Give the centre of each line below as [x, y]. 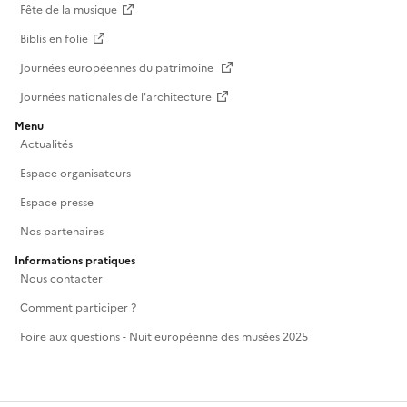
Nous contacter [61, 278]
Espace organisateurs [75, 173]
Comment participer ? [78, 308]
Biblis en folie [54, 39]
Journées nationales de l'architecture [116, 97]
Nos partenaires [62, 231]
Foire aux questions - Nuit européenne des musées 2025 [164, 337]
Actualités [46, 144]
